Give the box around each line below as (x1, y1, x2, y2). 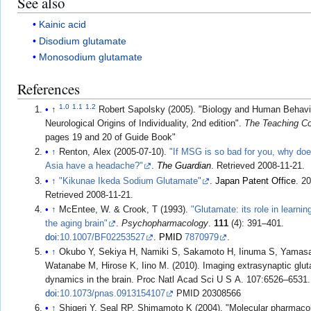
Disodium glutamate (39, 35, 127, 47)
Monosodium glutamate (39, 51, 143, 62)
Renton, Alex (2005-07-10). (59, 147, 170, 158)
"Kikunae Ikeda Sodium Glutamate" (59, 176, 202, 186)
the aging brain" (45, 218, 108, 228)
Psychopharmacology (121, 218, 209, 228)
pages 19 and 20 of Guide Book (45, 133, 173, 143)
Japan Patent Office (215, 176, 296, 186)
